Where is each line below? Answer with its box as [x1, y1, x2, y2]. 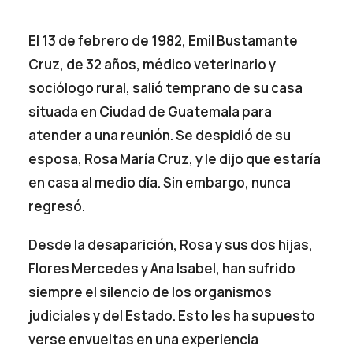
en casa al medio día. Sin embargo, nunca [28, 173, 292, 192]
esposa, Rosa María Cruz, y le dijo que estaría [28, 150, 321, 169]
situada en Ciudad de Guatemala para [28, 102, 273, 121]
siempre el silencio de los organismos [28, 283, 273, 302]
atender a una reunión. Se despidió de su [28, 126, 292, 145]
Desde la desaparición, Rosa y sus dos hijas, [28, 236, 314, 255]
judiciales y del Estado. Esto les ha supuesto [28, 307, 316, 325]
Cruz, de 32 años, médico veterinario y [28, 55, 277, 74]
